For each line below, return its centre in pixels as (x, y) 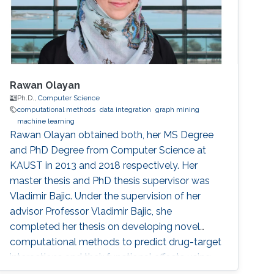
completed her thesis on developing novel (105, 227)
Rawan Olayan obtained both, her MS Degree (112, 135)
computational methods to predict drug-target (116, 242)
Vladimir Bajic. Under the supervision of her (106, 196)
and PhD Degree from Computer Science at (108, 150)
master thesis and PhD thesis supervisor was (110, 181)
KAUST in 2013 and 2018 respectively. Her (104, 166)
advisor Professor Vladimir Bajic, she (91, 212)
